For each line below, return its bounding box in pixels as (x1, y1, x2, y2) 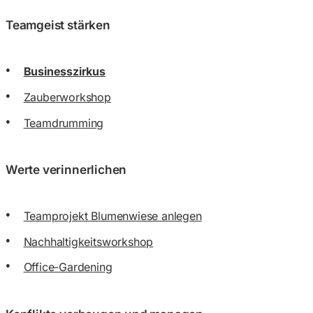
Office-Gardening (23, 260, 112, 275)
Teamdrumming (23, 115, 104, 130)
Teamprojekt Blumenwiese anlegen (23, 208, 202, 223)
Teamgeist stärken (6, 17, 110, 33)
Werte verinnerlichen (6, 162, 127, 177)
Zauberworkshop (23, 90, 111, 105)
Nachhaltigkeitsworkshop (23, 234, 154, 249)
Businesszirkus (23, 64, 105, 79)
